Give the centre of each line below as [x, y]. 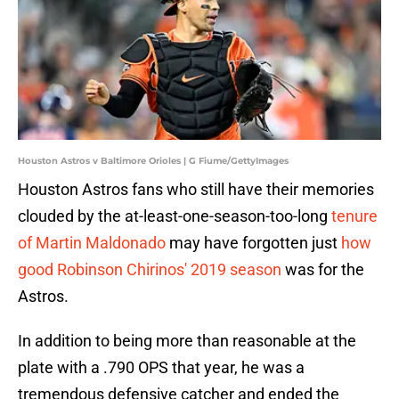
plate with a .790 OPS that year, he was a [161, 368]
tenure [354, 216]
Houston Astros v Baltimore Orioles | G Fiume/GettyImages [153, 161]
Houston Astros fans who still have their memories [196, 190]
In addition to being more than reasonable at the [187, 341]
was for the [323, 270]
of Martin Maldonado [92, 243]
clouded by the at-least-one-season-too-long [175, 216]
